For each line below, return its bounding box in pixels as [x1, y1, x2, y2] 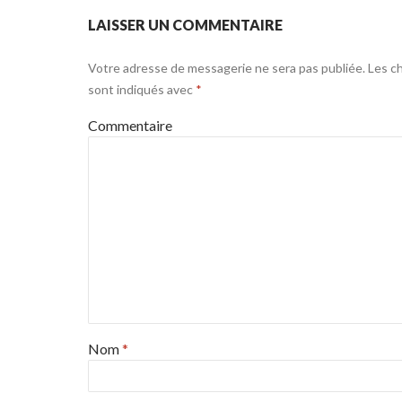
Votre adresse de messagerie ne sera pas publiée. [88, 60, 365, 76]
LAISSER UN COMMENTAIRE [88, 16, 283, 34]
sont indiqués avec [88, 82, 196, 98]
